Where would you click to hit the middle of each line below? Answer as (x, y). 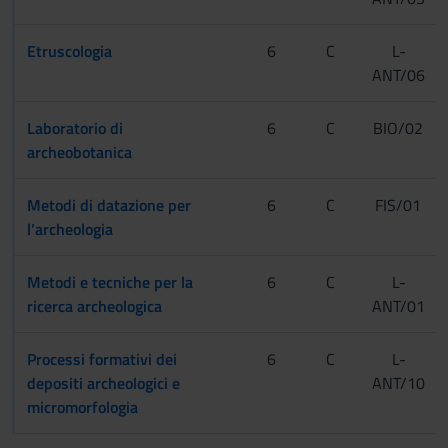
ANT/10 (399, 382)
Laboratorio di (75, 127)
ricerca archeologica (94, 305)
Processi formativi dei (102, 358)
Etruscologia (69, 50)
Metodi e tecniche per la (110, 281)
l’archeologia (70, 228)
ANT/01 (399, 305)
